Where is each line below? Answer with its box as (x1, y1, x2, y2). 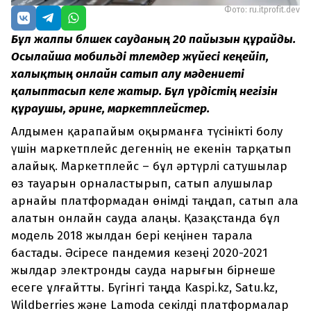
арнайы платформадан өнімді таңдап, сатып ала (11, 194, 299, 209)
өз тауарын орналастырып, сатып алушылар (11, 176, 273, 192)
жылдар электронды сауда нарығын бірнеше (11, 263, 276, 278)
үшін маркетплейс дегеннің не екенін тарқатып (11, 142, 292, 157)
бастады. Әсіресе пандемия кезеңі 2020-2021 (11, 246, 268, 261)
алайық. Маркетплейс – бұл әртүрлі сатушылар (11, 159, 287, 174)
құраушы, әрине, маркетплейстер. (11, 101, 212, 117)
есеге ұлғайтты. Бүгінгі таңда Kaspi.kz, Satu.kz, (11, 280, 278, 296)
